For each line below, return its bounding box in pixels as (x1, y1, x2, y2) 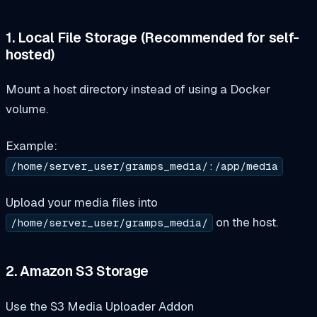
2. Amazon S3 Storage (6, 262, 149, 281)
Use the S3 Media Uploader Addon (6, 298, 194, 314)
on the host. (213, 214, 279, 231)
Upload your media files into (6, 195, 158, 211)
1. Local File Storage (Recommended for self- (6, 28, 300, 47)
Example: (6, 138, 57, 154)
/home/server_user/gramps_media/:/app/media (11, 159, 279, 174)
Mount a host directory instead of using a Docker (6, 81, 270, 98)
